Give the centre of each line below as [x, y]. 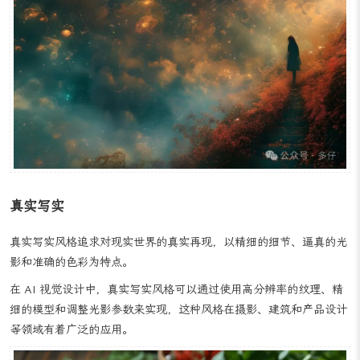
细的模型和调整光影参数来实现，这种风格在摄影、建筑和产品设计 [178, 329]
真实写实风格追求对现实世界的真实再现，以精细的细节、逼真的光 [178, 263]
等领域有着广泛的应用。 [72, 350]
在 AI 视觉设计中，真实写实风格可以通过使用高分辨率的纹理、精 [176, 309]
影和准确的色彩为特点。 [72, 283]
